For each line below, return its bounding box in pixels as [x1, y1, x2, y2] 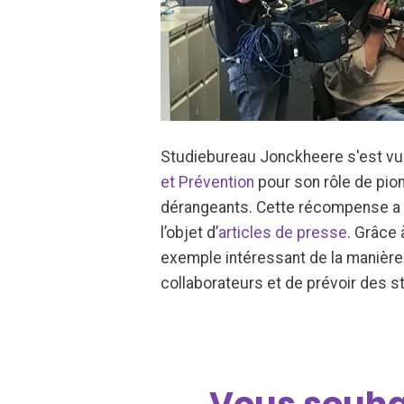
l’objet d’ [161, 223, 219, 242]
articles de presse [218, 223, 348, 242]
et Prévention [161, 172, 255, 191]
